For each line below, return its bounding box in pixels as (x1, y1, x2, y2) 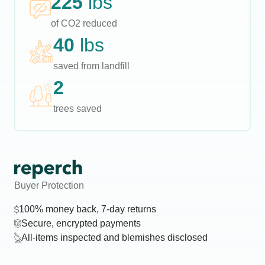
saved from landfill (53, 61, 130, 71)
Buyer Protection (14, 180, 84, 190)
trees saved (53, 104, 102, 114)
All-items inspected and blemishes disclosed (21, 232, 208, 243)
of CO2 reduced (51, 18, 117, 28)
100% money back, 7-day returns (19, 204, 156, 214)
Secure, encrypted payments (21, 218, 141, 228)
